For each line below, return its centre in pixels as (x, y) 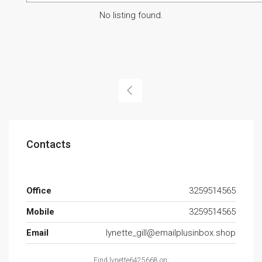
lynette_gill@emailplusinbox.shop (171, 232)
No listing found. (131, 15)
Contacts (49, 144)
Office (39, 190)
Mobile (40, 211)
